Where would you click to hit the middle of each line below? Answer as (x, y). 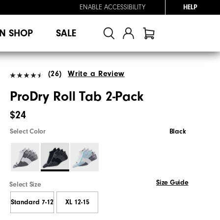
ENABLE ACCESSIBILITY (112, 7)
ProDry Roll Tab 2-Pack (77, 96)
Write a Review (96, 73)
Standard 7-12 (32, 203)
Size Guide (172, 182)
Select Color (28, 131)
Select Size (25, 184)
